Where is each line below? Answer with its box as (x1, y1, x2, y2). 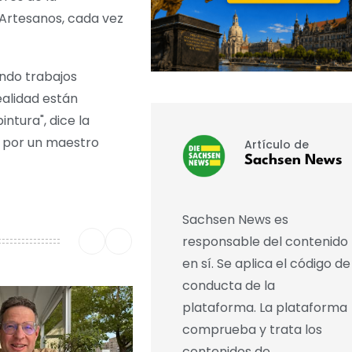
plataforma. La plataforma (181, 299, 347, 317)
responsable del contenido (181, 233, 348, 251)
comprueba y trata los (181, 321, 322, 339)
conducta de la (181, 277, 275, 295)
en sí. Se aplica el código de (181, 255, 350, 273)
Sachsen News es (181, 211, 288, 229)
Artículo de (244, 136, 309, 152)
